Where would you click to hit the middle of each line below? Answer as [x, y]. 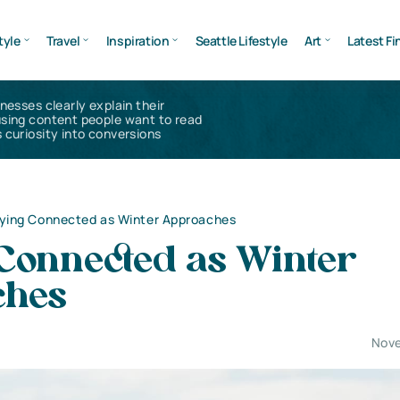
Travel [63, 40]
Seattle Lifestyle [241, 40]
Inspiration [137, 40]
